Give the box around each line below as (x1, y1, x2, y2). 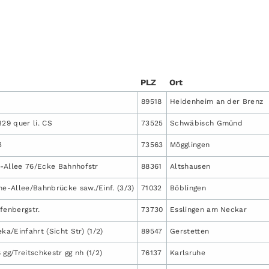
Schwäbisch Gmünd (170, 118, 243, 127)
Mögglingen (170, 140, 210, 149)
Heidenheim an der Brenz (170, 97, 264, 106)
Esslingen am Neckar (170, 205, 247, 214)
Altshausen (170, 162, 211, 171)
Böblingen (170, 183, 206, 192)
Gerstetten (170, 226, 210, 235)
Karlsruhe (170, 248, 205, 257)
